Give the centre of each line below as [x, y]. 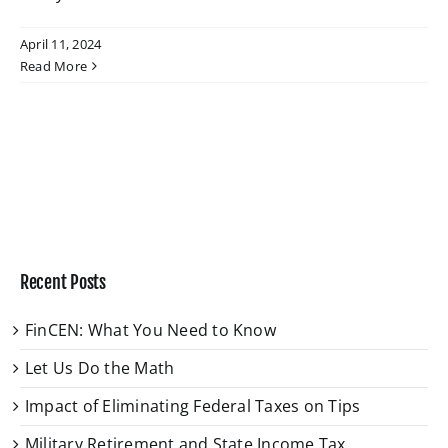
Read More [54, 66]
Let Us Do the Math [100, 367]
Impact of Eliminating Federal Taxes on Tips [193, 405]
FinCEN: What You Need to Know [150, 329]
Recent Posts [63, 281]
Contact [79, 121]
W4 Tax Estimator [122, 55]
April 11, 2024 [61, 44]
